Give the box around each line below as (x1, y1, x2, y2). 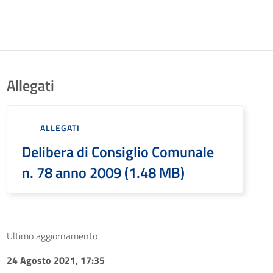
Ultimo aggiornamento (6, 229, 97, 243)
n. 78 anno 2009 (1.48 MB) (21, 161, 185, 183)
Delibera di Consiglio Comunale (21, 141, 214, 163)
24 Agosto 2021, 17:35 (6, 253, 105, 268)
